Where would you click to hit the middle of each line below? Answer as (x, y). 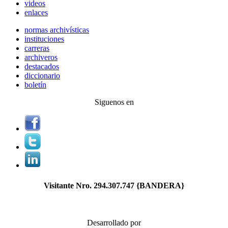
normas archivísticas (57, 30)
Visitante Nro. (69, 185)
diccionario (42, 76)
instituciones (44, 39)
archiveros (41, 58)
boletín (35, 85)
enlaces (36, 13)
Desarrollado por (114, 222)
